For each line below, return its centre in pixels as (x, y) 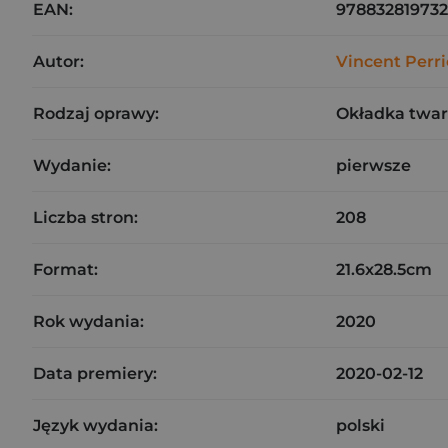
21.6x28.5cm (384, 269)
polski (360, 425)
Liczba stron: (85, 217)
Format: (65, 269)
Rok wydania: (88, 321)
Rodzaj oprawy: (96, 113)
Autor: (58, 61)
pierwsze (373, 165)
